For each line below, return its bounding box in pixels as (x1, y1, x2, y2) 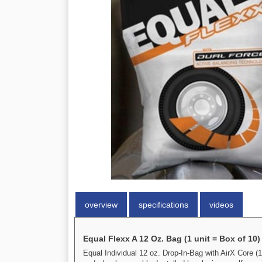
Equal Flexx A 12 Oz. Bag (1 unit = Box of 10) (83, 234, 260, 243)
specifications (139, 200, 188, 209)
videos (209, 200, 233, 209)
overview (85, 200, 118, 209)
